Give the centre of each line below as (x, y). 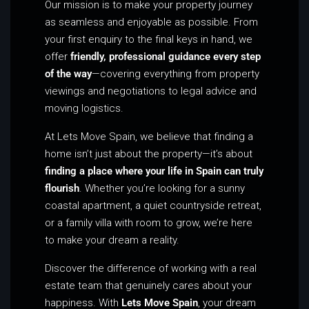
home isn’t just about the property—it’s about (149, 153)
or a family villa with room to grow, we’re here (149, 222)
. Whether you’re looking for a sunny (162, 188)
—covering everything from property (176, 73)
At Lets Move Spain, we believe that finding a (149, 136)
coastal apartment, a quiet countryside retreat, (153, 205)
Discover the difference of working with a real (151, 268)
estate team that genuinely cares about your (148, 285)
